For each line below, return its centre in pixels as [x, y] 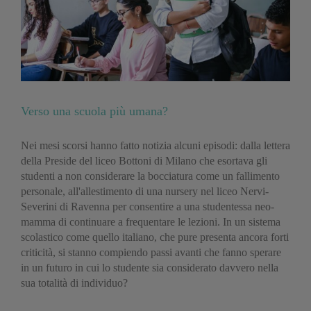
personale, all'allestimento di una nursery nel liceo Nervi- [145, 191]
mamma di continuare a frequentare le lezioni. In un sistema [151, 222]
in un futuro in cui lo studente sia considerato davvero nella [150, 268]
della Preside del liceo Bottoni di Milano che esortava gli [144, 161]
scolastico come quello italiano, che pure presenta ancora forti [155, 237]
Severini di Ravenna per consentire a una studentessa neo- [148, 207]
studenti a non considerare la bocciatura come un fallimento [150, 176]
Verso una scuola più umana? [94, 111]
